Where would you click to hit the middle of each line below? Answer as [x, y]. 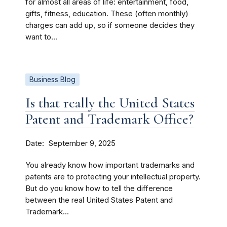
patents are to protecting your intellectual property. [113, 177]
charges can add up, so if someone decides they [110, 25]
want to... [41, 37]
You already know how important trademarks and [110, 165]
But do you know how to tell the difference [99, 188]
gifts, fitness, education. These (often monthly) [107, 14]
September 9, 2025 [82, 143]
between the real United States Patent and [99, 200]
